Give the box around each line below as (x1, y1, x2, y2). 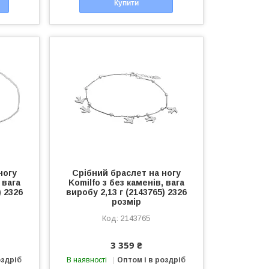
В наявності (67, 255, 107, 264)
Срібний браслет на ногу (71, 168, 181, 178)
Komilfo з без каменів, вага (68, 177, 184, 187)
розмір (111, 196, 141, 207)
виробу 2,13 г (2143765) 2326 (65, 187, 187, 197)
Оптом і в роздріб (117, 255, 186, 264)
